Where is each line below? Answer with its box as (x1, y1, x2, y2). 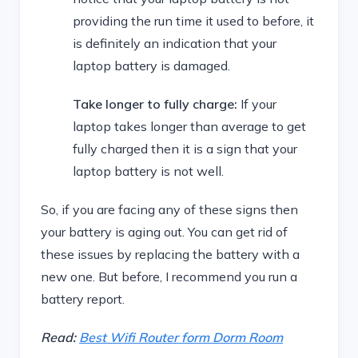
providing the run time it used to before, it (73, 13, 314, 29)
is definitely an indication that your (73, 35, 276, 51)
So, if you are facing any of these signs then (41, 201, 298, 217)
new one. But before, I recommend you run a (41, 268, 297, 284)
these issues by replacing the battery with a (41, 246, 300, 262)
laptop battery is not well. (73, 163, 224, 179)
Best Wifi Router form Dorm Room (79, 329, 283, 345)
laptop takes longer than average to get (73, 118, 306, 134)
